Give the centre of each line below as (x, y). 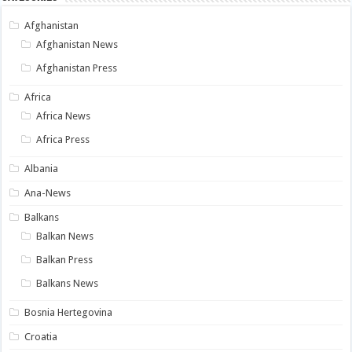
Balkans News (68, 283)
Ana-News (48, 192)
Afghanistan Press (77, 68)
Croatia (41, 336)
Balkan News (65, 236)
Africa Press (63, 139)
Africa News (64, 115)
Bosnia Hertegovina (69, 312)
